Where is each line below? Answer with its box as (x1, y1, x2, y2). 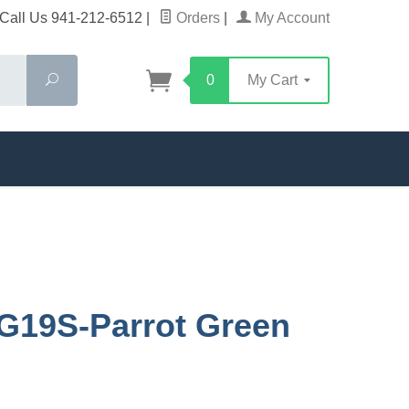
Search (58, 72, 100, 87)
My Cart (247, 72, 301, 88)
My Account (251, 10, 330, 26)
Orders (173, 10, 220, 26)
